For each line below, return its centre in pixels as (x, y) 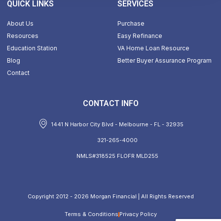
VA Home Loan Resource (153, 48)
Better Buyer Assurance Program (165, 61)
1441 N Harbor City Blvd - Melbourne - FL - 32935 (118, 124)
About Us (20, 24)
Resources (23, 36)
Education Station (32, 48)
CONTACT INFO (110, 104)
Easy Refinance (140, 36)
